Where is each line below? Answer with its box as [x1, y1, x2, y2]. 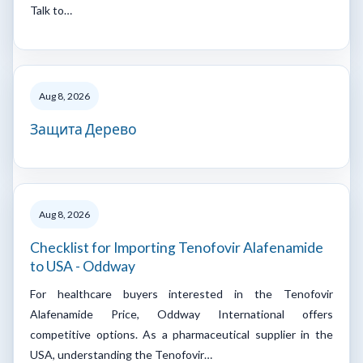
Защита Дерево [30, 120, 137, 138]
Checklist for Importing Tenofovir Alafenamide [30, 238, 323, 256]
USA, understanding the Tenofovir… [30, 347, 212, 361]
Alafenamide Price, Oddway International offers [30, 306, 333, 321]
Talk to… [30, 2, 72, 17]
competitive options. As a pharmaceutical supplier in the [30, 327, 333, 341]
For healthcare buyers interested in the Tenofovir [30, 286, 333, 301]
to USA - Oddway [30, 257, 135, 275]
